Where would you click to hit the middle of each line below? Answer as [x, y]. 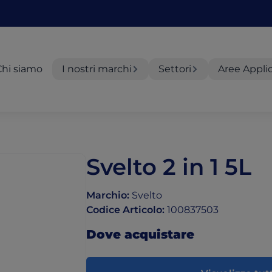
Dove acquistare [140, 234]
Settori [175, 69]
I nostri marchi [97, 69]
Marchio [107, 195]
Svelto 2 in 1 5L [169, 167]
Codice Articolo [124, 210]
